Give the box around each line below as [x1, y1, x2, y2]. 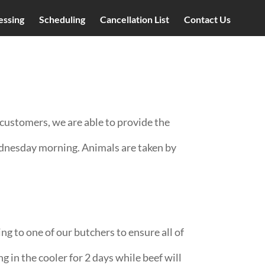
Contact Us [184, 14, 231, 25]
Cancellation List [100, 14, 169, 25]
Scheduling [39, 14, 85, 25]
